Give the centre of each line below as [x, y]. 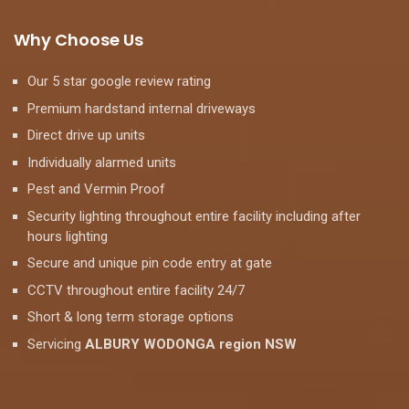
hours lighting [68, 236]
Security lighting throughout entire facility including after [194, 216]
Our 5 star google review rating [119, 81]
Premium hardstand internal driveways [142, 108]
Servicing [56, 344]
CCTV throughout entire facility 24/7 [136, 290]
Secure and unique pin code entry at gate [150, 263]
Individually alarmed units [102, 162]
